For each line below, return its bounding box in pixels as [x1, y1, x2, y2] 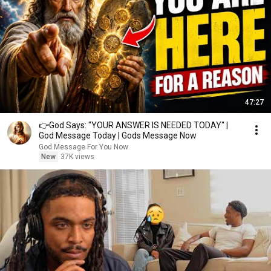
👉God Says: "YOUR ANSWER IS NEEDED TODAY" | [39, 120, 228, 130]
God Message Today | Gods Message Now [39, 131, 197, 140]
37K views [60, 152, 94, 161]
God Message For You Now [39, 143, 128, 151]
